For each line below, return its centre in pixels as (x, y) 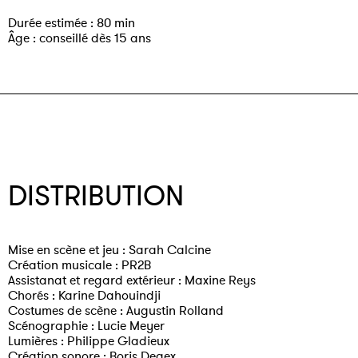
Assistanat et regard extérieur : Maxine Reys (132, 280)
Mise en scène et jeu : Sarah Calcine (109, 250)
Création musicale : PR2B (80, 265)
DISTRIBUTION (96, 196)
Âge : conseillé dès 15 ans (80, 38)
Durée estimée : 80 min (72, 23)
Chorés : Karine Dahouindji (84, 295)
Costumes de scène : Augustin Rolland (116, 310)
